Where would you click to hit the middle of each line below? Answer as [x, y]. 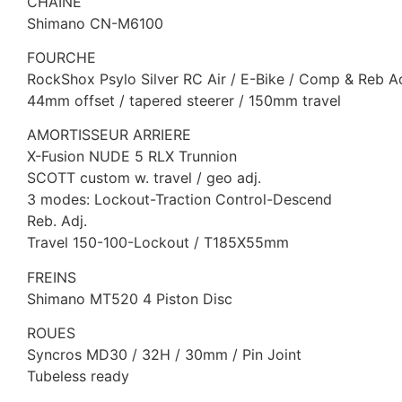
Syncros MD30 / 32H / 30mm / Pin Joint [164, 355]
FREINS [52, 277]
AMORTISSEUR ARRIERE [109, 135]
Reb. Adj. [57, 221]
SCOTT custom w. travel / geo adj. [144, 178]
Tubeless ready [78, 376]
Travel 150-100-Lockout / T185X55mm [158, 243]
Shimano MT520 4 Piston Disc [130, 298]
